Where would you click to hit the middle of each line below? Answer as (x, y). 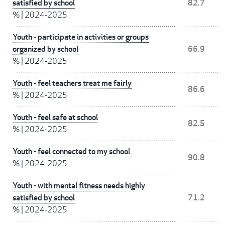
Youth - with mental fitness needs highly (79, 186)
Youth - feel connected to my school (71, 152)
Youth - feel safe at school (55, 118)
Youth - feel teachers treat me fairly (72, 83)
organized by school (45, 49)
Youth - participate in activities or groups (81, 37)
